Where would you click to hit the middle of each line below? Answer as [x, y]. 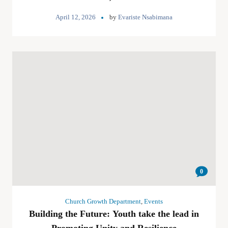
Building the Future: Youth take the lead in [114, 214]
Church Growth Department [103, 201]
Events [153, 201]
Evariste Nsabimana [145, 17]
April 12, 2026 [76, 17]
